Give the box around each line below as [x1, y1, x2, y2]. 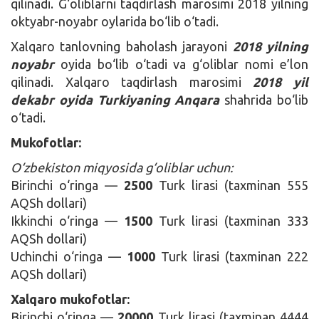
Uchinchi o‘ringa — [11, 249, 127, 263]
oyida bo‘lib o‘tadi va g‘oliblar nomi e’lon [54, 56, 308, 71]
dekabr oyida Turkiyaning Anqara [11, 92, 220, 107]
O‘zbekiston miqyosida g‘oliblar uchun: [11, 159, 233, 174]
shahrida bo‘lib [224, 92, 309, 107]
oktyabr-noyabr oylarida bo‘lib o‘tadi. [11, 14, 219, 28]
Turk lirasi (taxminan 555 [152, 177, 308, 192]
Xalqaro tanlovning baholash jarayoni [11, 38, 233, 53]
